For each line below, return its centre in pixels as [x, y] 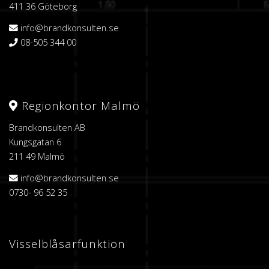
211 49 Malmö [37, 156]
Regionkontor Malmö [79, 105]
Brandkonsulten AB [47, 127]
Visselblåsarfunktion [67, 243]
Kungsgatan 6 [35, 141]
